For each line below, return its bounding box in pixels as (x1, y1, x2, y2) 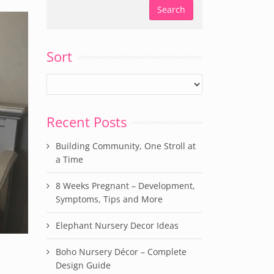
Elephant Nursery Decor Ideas (56, 220, 179, 231)
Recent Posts (46, 113, 127, 131)
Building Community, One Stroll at (56, 140, 196, 152)
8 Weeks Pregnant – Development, (56, 180, 195, 191)
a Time (56, 154, 83, 165)
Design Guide (56, 259, 111, 271)
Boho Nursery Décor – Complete (56, 246, 187, 257)
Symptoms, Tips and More (56, 193, 163, 205)
